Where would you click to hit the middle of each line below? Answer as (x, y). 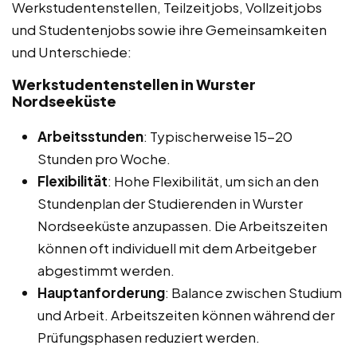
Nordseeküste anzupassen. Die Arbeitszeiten (182, 226)
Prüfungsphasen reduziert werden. (149, 337)
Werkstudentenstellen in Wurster (134, 84)
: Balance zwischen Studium (253, 293)
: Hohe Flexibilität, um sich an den (213, 181)
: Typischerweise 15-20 (218, 137)
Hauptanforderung (101, 293)
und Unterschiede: (72, 52)
